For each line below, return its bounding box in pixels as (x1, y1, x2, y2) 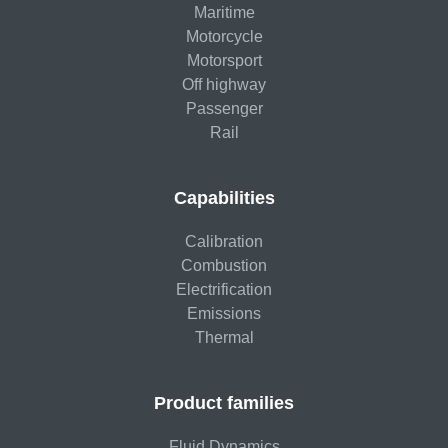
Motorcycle (185, 27, 263, 45)
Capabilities (173, 187, 275, 208)
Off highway (182, 75, 266, 93)
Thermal (194, 328, 254, 346)
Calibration (185, 232, 263, 250)
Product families (154, 392, 294, 413)
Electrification (176, 280, 272, 298)
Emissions (187, 304, 261, 322)
